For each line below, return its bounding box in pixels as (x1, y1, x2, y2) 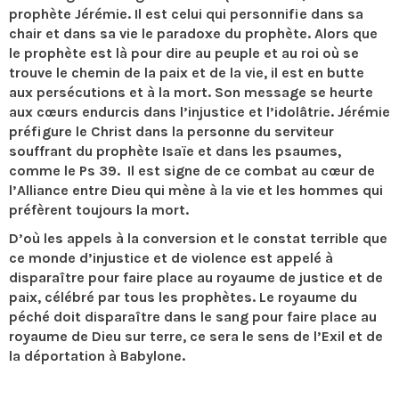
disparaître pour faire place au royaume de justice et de (9, 269, 383, 286)
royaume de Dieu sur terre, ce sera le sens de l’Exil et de (9, 328, 383, 345)
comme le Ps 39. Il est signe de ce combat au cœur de (9, 162, 375, 179)
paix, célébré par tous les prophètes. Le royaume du (9, 289, 357, 305)
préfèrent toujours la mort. (9, 201, 189, 218)
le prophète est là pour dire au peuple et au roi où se (9, 45, 359, 61)
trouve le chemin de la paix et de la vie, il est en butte (9, 64, 364, 81)
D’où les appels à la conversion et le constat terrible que (9, 230, 387, 247)
